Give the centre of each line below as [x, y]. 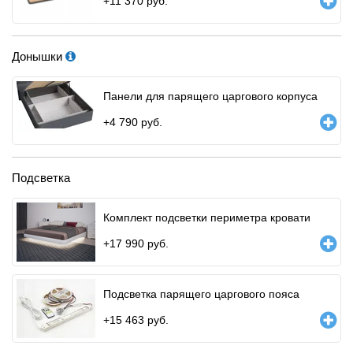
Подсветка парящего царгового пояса [201, 294]
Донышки [39, 56]
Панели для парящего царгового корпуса [210, 96]
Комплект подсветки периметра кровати [207, 217]
